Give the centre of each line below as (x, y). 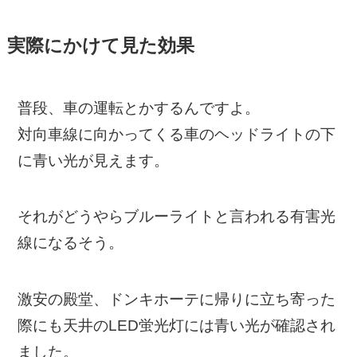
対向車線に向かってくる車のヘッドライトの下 (177, 134)
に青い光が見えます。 (94, 160)
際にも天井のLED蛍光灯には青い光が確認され (177, 325)
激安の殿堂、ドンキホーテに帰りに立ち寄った (177, 299)
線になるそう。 (71, 243)
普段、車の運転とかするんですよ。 (139, 108)
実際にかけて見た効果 (100, 46)
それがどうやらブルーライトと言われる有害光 (177, 217)
